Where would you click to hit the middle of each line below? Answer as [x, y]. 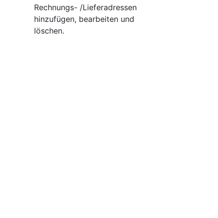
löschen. [49, 31]
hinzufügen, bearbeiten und [84, 19]
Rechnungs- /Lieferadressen [85, 7]
